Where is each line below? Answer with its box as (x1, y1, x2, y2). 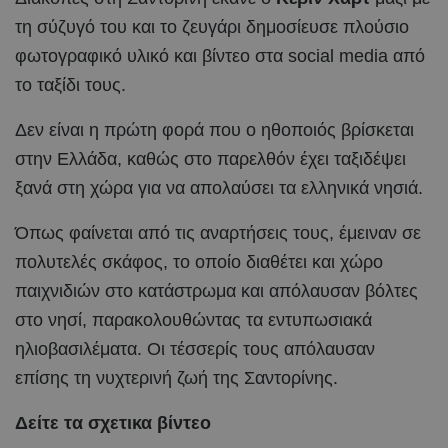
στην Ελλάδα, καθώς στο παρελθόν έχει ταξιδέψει (15, 148, 406, 169)
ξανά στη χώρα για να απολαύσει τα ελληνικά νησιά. (15, 177, 423, 198)
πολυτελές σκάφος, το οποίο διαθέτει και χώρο (15, 251, 383, 272)
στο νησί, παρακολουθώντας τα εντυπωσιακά (15, 309, 372, 330)
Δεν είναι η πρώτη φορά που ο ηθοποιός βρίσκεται (15, 119, 414, 140)
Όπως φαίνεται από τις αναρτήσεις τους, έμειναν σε (15, 222, 421, 243)
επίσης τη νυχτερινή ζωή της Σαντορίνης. (15, 367, 338, 388)
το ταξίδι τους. (15, 74, 126, 95)
